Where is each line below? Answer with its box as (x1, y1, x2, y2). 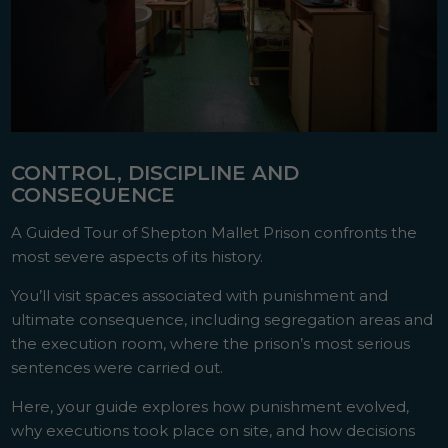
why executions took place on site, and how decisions (11, 421, 416, 441)
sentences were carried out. (11, 358, 224, 378)
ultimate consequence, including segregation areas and (11, 310, 434, 330)
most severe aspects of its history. (11, 247, 264, 267)
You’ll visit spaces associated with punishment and (11, 286, 389, 306)
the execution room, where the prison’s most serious (11, 334, 411, 354)
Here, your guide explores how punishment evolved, (11, 397, 410, 417)
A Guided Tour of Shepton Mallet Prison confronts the (11, 223, 418, 243)
